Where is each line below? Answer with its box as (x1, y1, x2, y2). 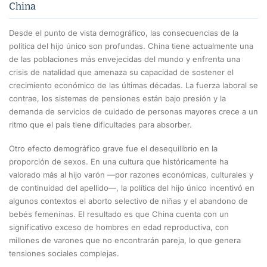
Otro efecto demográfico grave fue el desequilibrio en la (9, 143, 218, 153)
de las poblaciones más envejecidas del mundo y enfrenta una (9, 54, 240, 64)
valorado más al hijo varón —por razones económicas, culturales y (9, 169, 253, 179)
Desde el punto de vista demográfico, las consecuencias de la (9, 28, 238, 38)
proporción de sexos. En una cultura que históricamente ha (9, 156, 228, 166)
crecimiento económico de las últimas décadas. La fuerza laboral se (9, 80, 258, 91)
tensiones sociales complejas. (9, 248, 119, 258)
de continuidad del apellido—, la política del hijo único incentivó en (9, 182, 254, 193)
